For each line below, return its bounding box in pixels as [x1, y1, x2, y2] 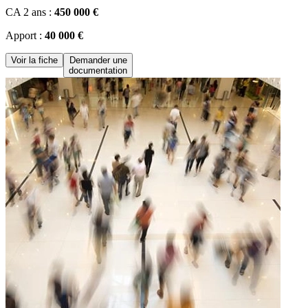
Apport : [5, 30, 45, 42]
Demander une [69, 55, 127, 66]
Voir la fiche [11, 55, 58, 66]
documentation [69, 65, 127, 76]
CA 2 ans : [5, 6, 54, 19]
